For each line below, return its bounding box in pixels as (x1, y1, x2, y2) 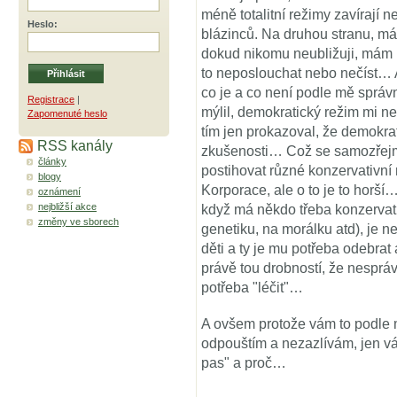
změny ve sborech (38, 216, 119, 227)
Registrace (27, 94, 74, 105)
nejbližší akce (38, 201, 97, 212)
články (38, 156, 66, 167)
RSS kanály (37, 137, 113, 153)
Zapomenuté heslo (27, 108, 107, 119)
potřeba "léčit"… (201, 280, 303, 295)
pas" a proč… (201, 355, 286, 370)
